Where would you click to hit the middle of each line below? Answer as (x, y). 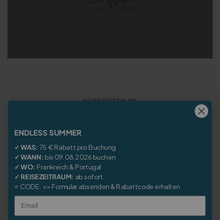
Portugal (88, 166)
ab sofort (88, 176)
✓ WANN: (29, 157)
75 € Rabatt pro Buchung (77, 147)
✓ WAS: (27, 147)
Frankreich (52, 166)
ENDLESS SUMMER (48, 132)
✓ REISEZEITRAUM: (44, 176)
